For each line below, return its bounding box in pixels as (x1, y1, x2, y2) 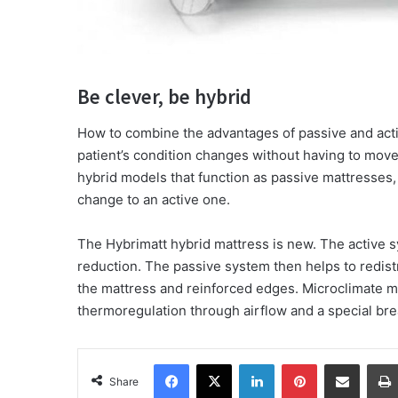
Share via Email (359, 355, 387, 370)
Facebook (188, 355, 243, 370)
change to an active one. (77, 190, 230, 208)
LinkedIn (274, 355, 320, 370)
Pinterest (316, 355, 367, 370)
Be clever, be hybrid (77, 84, 251, 110)
